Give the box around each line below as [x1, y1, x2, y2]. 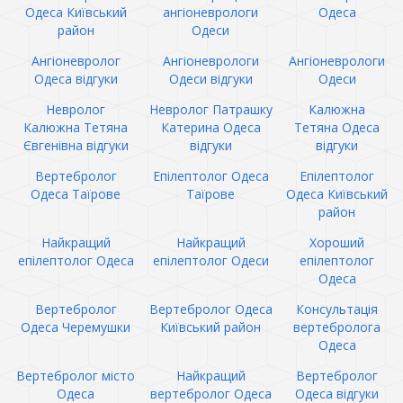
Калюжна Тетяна [23, 119, 128, 136]
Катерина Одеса [160, 119, 261, 136]
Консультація [296, 300, 378, 318]
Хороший [309, 234, 364, 251]
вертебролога [293, 318, 381, 336]
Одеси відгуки [168, 70, 253, 87]
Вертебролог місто [16, 367, 135, 384]
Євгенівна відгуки [22, 137, 129, 154]
